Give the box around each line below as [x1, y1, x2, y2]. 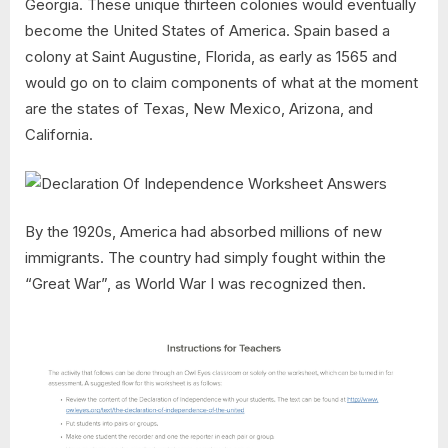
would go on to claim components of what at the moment [25, 73, 418, 93]
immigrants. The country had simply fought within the [25, 248, 386, 268]
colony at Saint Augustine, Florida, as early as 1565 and [25, 47, 397, 67]
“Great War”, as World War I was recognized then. [25, 274, 366, 294]
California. [25, 125, 93, 145]
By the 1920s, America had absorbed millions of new [25, 222, 382, 242]
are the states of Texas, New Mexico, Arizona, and [25, 99, 373, 119]
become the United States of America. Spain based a [25, 21, 390, 41]
